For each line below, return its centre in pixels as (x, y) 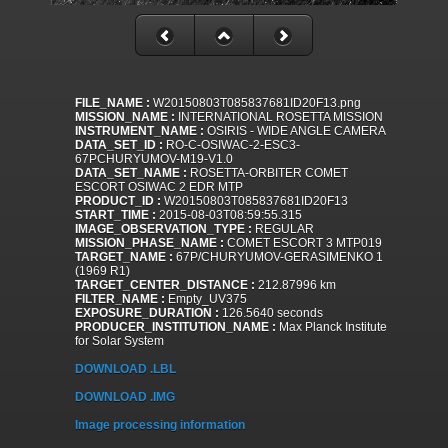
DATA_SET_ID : (119, 145)
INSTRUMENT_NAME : (139, 131)
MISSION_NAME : (125, 117)
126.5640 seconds (271, 313)
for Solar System (119, 341)
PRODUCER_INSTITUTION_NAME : (175, 327)
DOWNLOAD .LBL (125, 369)
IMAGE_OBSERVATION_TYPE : (163, 229)
